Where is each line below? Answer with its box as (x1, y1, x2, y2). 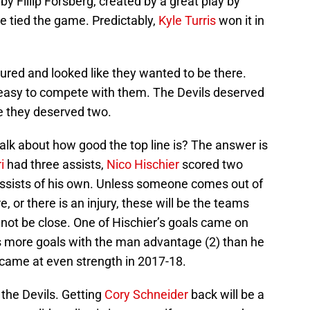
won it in (216, 13, 264, 28)
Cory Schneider (104, 287, 188, 302)
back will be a (188, 287, 264, 302)
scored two (179, 157, 243, 172)
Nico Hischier (107, 157, 179, 172)
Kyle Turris (158, 13, 216, 28)
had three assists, (4, 157, 107, 172)
